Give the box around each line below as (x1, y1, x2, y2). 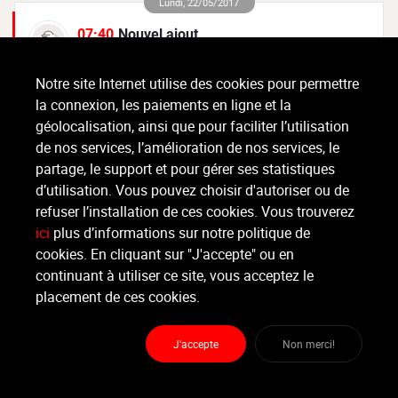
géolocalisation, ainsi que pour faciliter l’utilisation (36, 116, 349, 136)
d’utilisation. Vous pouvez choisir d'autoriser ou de (36, 180, 349, 200)
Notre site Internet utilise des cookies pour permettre (36, 74, 359, 93)
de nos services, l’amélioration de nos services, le (36, 138, 339, 157)
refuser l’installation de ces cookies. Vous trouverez (36, 202, 354, 221)
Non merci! (283, 337, 335, 351)
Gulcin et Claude (140, 257, 258, 275)
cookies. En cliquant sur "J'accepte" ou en (36, 244, 294, 264)
